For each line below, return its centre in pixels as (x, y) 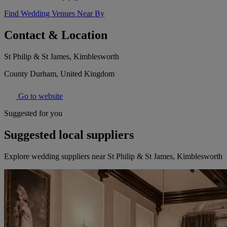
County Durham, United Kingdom (59, 74)
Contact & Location (56, 35)
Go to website (40, 96)
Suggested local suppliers (69, 135)
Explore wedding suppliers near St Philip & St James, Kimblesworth (113, 157)
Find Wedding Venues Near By (54, 14)
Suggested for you (33, 113)
